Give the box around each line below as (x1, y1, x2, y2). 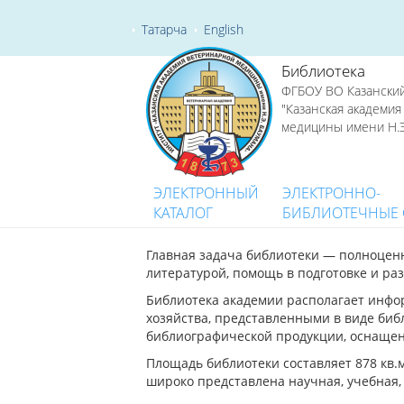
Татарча (142, 20, 187, 38)
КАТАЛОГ (153, 203, 213, 223)
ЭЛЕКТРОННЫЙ (153, 183, 259, 203)
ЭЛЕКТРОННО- (281, 183, 381, 203)
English (204, 20, 243, 38)
